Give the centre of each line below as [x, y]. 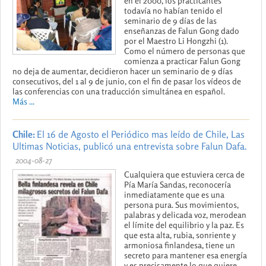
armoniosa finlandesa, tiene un [180, 245]
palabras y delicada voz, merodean [185, 214]
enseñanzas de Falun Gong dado [182, 30]
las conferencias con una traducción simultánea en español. [119, 91]
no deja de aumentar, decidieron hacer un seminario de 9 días [123, 71]
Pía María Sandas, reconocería [178, 184]
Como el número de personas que [185, 50]
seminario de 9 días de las [170, 20]
